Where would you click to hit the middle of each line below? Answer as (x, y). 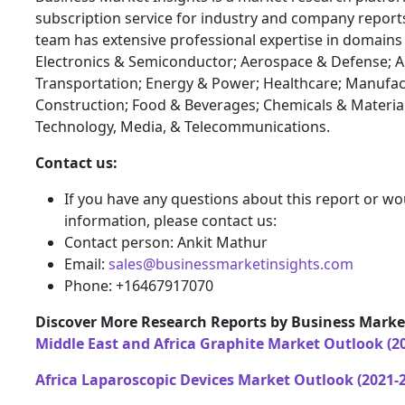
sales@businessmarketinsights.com (231, 264)
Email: (86, 264)
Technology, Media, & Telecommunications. (183, 126)
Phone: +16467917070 (139, 285)
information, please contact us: (170, 220)
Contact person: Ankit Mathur (166, 242)
